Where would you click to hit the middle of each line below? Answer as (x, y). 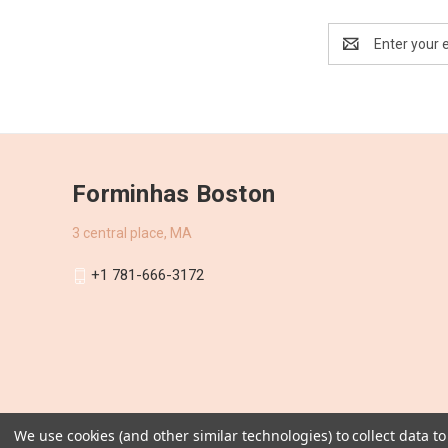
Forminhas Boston (173, 194)
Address (354, 54)
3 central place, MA (132, 233)
